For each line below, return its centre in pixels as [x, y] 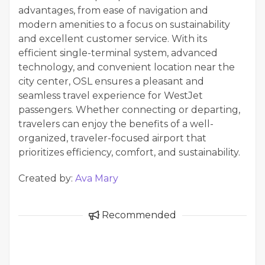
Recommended [138, 215]
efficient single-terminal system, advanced [118, 53]
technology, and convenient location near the [127, 67]
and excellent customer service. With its [113, 39]
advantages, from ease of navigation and [113, 11]
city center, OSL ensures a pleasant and [111, 82]
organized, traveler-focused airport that [112, 138]
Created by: [47, 179]
